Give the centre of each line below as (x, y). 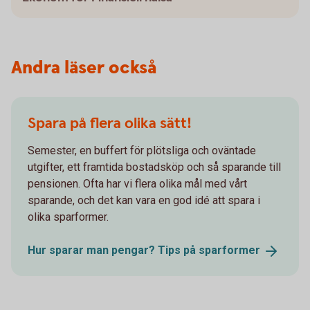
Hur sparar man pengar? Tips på (113, 250)
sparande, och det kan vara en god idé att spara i (144, 200)
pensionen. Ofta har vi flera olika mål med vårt (137, 183)
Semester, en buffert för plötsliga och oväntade (142, 150)
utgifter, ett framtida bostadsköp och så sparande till (154, 167)
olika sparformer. (68, 217)
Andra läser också (84, 68)
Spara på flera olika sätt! (110, 123)
